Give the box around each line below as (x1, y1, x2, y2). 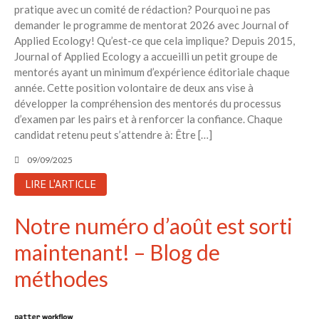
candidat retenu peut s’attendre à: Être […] (14, 128, 212, 142)
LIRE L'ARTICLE (25, 177, 96, 191)
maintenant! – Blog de (14, 239, 220, 265)
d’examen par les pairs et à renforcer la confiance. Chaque (14, 113, 283, 126)
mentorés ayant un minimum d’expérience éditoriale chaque (14, 66, 290, 79)
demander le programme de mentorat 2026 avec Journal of (14, 19, 289, 32)
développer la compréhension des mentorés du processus (14, 97, 281, 110)
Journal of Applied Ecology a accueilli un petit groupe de (14, 50, 278, 63)
